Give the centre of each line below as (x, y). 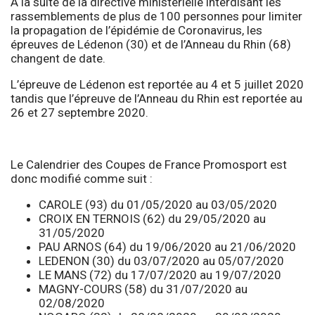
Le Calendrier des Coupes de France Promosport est (149, 164)
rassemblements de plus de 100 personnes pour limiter (156, 16)
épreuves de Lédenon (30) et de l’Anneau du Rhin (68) (151, 44)
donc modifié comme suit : (83, 178)
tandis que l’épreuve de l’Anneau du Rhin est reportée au (156, 98)
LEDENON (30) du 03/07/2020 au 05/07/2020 (161, 261)
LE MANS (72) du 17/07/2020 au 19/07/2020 (160, 275)
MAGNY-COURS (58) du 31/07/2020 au (143, 289)
